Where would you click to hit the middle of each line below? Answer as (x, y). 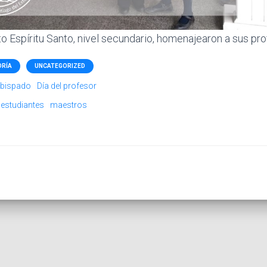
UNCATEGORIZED (60, 66)
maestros (69, 105)
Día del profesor (67, 86)
